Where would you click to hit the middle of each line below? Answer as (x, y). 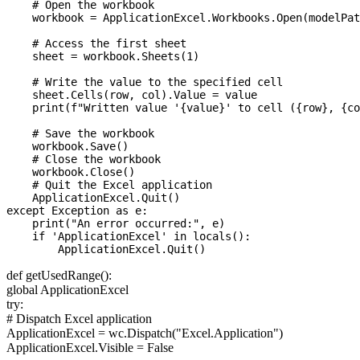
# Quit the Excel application (109, 185)
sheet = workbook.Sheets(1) (103, 57)
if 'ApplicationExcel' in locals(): (129, 237)
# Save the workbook (80, 134)
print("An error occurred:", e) (116, 224)
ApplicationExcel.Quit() (93, 198)
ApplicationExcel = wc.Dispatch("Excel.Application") (145, 333)
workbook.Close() (71, 172)
